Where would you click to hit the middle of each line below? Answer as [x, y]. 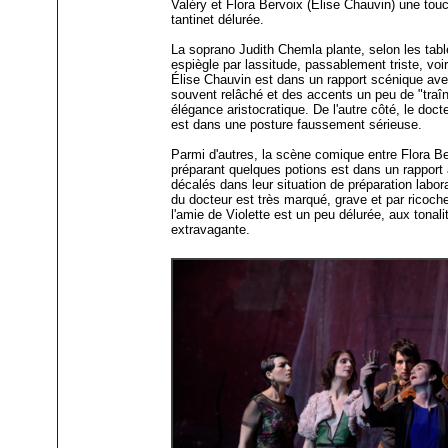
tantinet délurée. [218, 20]
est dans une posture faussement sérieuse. [297, 125]
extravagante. [211, 230]
